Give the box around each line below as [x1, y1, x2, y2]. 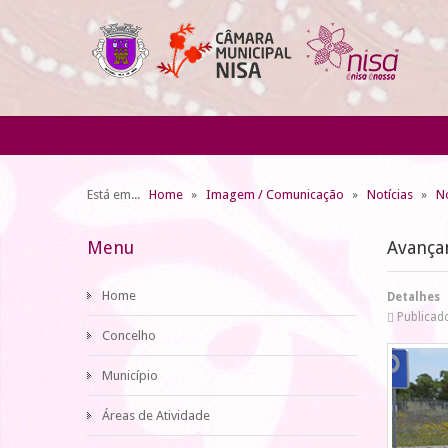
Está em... [87, 187, 146, 202]
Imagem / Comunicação [206, 187, 344, 202]
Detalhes [387, 290, 440, 304]
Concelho [102, 328, 156, 343]
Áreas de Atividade [102, 408, 210, 423]
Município [102, 368, 158, 383]
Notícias [367, 187, 413, 202]
